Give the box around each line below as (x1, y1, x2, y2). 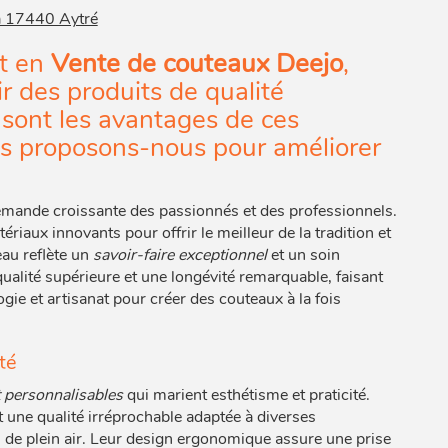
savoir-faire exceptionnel (92, 244, 267, 266)
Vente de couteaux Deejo (50, 46, 343, 81)
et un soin (266, 244, 340, 266)
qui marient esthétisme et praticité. (122, 384, 370, 406)
